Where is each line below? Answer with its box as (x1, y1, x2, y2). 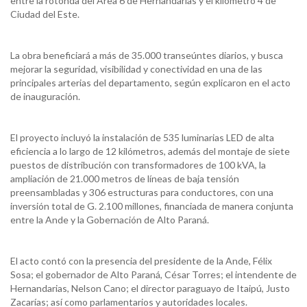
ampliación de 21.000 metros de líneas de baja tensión (10, 172, 239, 184)
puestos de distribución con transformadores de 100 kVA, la (10, 158, 266, 171)
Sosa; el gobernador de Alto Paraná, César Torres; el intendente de (10, 268, 297, 280)
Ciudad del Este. (10, 8, 79, 20)
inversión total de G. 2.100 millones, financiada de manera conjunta (10, 199, 293, 212)
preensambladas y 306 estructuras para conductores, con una (10, 186, 273, 198)
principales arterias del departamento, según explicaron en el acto (10, 76, 291, 88)
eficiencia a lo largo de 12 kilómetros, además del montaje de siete (10, 145, 290, 157)
